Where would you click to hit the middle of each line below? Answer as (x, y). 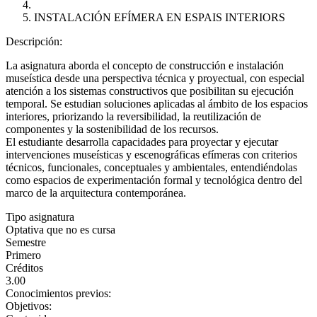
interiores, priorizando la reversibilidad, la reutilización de (133, 116)
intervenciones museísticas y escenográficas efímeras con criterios (151, 155)
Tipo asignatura (40, 217)
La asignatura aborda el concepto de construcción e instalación (145, 65)
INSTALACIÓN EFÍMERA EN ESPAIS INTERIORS (160, 17)
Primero (23, 255)
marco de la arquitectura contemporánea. (96, 193)
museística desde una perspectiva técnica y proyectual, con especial (155, 78)
